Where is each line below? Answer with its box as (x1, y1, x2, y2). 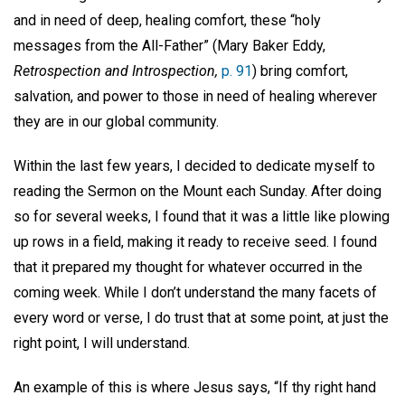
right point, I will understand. (14, 334, 190, 353)
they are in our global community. (14, 113, 219, 131)
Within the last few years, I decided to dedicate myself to (14, 157, 375, 175)
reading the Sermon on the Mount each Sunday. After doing (14, 183, 381, 201)
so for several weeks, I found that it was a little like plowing (14, 208, 390, 226)
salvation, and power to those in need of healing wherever (14, 88, 377, 106)
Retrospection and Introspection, (14, 62, 221, 80)
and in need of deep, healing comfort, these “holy (14, 12, 321, 30)
